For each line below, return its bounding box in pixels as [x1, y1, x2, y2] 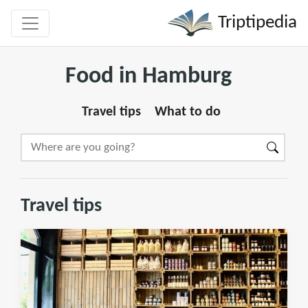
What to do [155, 105, 221, 119]
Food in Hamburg [65, 65, 232, 89]
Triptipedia [214, 13, 297, 32]
